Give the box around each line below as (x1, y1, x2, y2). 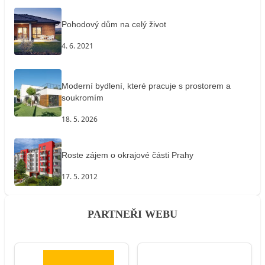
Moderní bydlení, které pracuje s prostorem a (62, 81, 231, 91)
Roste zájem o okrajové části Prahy (62, 150, 193, 160)
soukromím (62, 93, 104, 103)
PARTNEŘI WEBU (88, 208, 177, 220)
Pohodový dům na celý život (62, 20, 166, 30)
